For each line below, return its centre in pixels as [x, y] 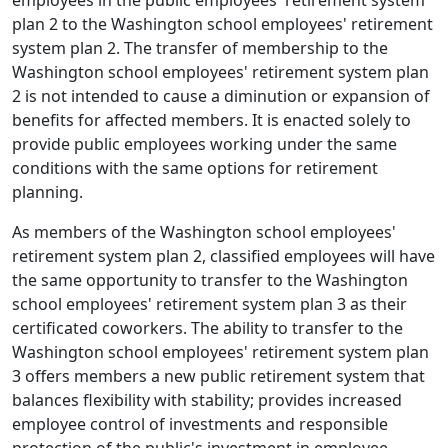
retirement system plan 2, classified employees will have [223, 256]
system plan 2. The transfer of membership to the [200, 48]
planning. [47, 192]
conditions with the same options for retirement [195, 168]
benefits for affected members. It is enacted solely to [211, 120]
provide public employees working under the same [204, 144]
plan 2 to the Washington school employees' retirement [222, 24]
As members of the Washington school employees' [204, 232]
